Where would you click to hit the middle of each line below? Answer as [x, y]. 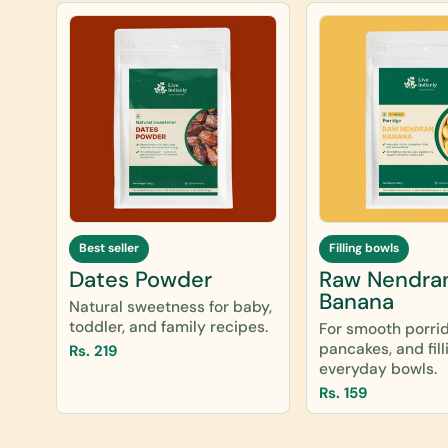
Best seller [109, 248]
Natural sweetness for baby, [170, 306]
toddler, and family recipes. [168, 326]
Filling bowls [363, 248]
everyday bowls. [377, 368]
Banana [356, 301]
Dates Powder [140, 279]
